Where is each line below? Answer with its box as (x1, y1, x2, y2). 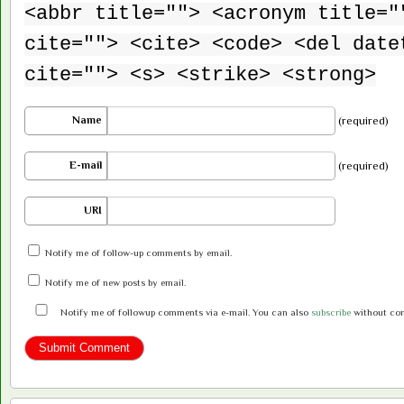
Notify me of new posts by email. (45, 277, 186, 289)
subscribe (311, 307, 351, 318)
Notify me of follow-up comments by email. (45, 247, 232, 259)
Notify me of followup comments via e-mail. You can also (58, 307, 311, 318)
